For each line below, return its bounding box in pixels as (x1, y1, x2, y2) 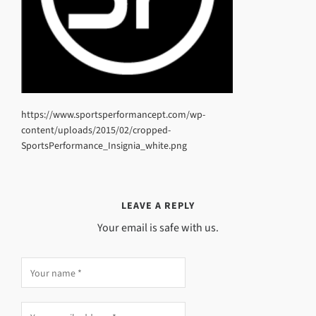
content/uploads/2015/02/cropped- (21, 123, 171, 137)
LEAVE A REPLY (121, 199, 195, 212)
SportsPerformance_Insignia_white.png (21, 139, 187, 152)
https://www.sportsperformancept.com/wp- (21, 108, 205, 121)
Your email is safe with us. (97, 220, 219, 235)
